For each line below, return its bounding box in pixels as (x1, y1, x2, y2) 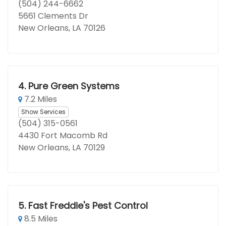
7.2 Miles (22, 93, 57, 105)
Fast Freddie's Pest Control (28, 199, 148, 212)
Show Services (21, 107, 66, 116)
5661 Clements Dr (18, 10, 88, 22)
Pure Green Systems (28, 80, 120, 92)
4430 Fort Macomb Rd (18, 130, 107, 141)
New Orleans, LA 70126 (18, 22, 105, 34)
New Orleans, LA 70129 (18, 142, 105, 153)
